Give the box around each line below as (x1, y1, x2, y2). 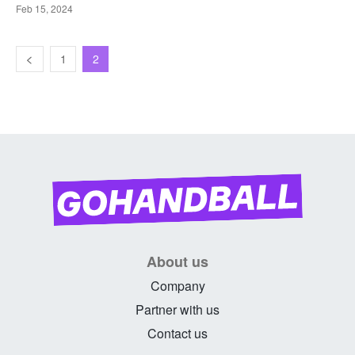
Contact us (147, 323, 208, 342)
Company (150, 276, 205, 295)
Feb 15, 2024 (16, 2, 73, 16)
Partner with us (136, 300, 219, 319)
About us (147, 250, 208, 272)
